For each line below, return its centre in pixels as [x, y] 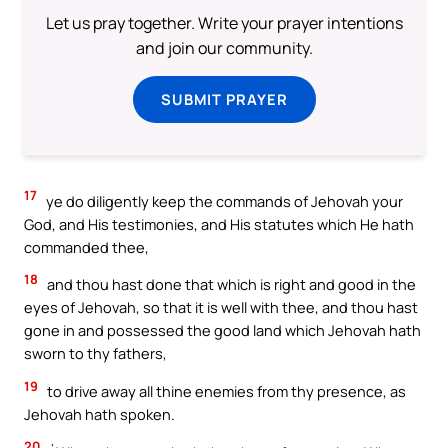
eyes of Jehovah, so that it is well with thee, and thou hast [221, 307]
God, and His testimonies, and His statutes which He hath [219, 223]
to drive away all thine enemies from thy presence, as [225, 391]
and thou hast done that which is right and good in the [230, 284]
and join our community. [224, 47]
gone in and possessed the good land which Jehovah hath [222, 330]
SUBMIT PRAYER [224, 98]
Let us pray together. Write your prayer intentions [224, 22]
